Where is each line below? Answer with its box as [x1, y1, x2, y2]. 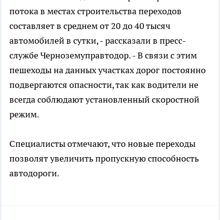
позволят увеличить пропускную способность [9, 152, 199, 164]
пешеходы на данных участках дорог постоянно [9, 64, 206, 76]
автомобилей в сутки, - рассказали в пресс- [9, 34, 186, 46]
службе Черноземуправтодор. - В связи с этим [9, 49, 197, 61]
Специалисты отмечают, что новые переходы [9, 137, 195, 149]
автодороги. [9, 167, 59, 179]
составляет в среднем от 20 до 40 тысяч [9, 20, 170, 31]
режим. [9, 108, 39, 120]
